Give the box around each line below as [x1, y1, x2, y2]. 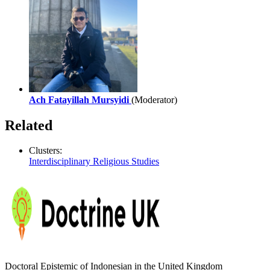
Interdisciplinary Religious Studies [29, 156, 159, 167]
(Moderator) [131, 94, 177, 105]
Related [5, 117, 52, 133]
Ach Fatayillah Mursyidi [29, 94, 131, 105]
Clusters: [29, 145, 62, 156]
